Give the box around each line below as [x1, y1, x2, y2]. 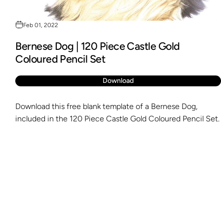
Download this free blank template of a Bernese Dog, [15, 102, 198, 111]
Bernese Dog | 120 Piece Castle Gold [15, 40, 180, 53]
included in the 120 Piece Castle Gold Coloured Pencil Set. [15, 114, 220, 124]
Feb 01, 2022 [23, 22, 59, 29]
